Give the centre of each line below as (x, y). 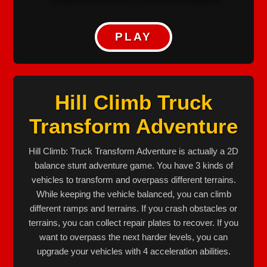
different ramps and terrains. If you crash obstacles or (133, 208)
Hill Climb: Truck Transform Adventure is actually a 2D (133, 151)
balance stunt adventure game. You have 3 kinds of (133, 165)
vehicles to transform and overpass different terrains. (133, 179)
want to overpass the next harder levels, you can (133, 237)
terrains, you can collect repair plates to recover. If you (133, 222)
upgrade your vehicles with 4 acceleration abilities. (133, 251)
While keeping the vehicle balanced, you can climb (133, 194)
